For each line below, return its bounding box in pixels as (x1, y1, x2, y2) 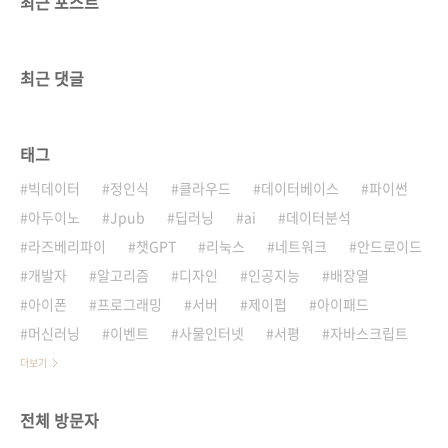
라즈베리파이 (28, 235, 106, 256)
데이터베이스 (261, 177, 339, 198)
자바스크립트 (330, 322, 408, 343)
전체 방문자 (20, 407, 99, 432)
